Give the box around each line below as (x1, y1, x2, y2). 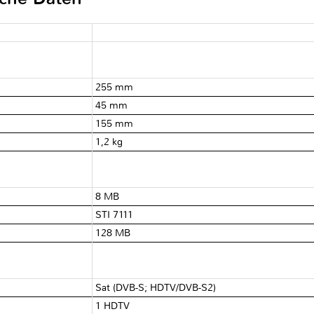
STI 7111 (95, 208, 134, 221)
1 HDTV (95, 299, 130, 312)
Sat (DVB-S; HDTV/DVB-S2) (95, 281, 217, 294)
